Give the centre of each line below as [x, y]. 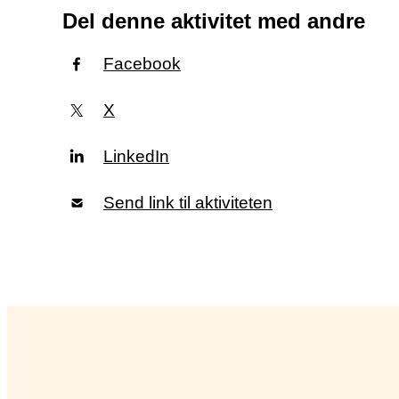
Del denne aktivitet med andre [214, 21]
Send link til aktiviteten [188, 203]
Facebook [142, 64]
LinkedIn [136, 157]
